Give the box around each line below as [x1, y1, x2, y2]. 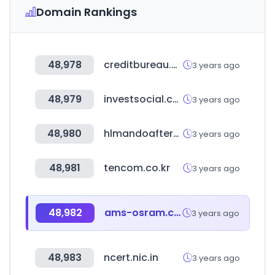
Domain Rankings [36, 4, 137, 20]
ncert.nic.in [104, 250, 158, 265]
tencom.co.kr [104, 161, 170, 175]
